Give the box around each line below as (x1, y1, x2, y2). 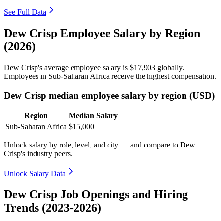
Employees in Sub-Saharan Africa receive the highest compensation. (4, 72, 216, 80)
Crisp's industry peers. (4, 149, 73, 158)
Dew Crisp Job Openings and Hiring (4, 188, 188, 201)
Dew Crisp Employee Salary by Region (4, 26, 200, 39)
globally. (155, 63, 184, 72)
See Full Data (4, 8, 46, 17)
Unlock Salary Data (4, 169, 66, 178)
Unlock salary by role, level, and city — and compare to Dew (4, 141, 195, 149)
